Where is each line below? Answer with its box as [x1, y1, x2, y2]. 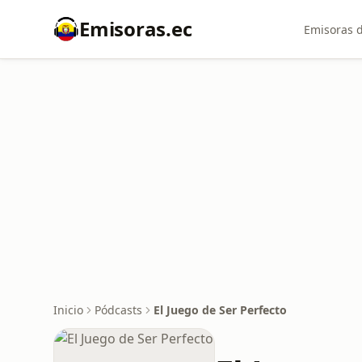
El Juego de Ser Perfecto [154, 302, 287, 318]
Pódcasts [95, 302, 142, 318]
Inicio [53, 302, 83, 318]
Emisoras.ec [79, 15, 192, 42]
